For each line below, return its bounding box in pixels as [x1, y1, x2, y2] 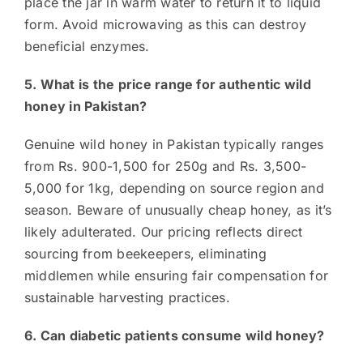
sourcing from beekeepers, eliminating [23, 245, 267, 262]
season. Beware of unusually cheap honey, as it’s [23, 201, 332, 218]
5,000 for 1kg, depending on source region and [23, 179, 324, 196]
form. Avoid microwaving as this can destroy [23, 15, 307, 32]
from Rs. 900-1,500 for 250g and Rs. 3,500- [23, 157, 307, 174]
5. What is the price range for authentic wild [23, 75, 311, 92]
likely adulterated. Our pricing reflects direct [23, 223, 303, 240]
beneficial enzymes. [23, 37, 150, 54]
